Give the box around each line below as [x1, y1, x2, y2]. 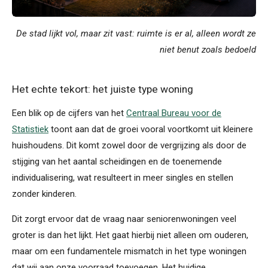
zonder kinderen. [12, 188, 77, 199]
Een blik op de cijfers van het [12, 107, 126, 118]
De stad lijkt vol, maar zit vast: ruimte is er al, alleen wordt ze [16, 28, 256, 39]
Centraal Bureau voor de [126, 107, 221, 118]
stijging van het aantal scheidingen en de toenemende [12, 156, 222, 167]
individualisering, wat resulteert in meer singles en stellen [12, 172, 233, 183]
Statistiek [12, 123, 48, 135]
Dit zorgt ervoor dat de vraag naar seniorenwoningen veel [12, 213, 236, 224]
